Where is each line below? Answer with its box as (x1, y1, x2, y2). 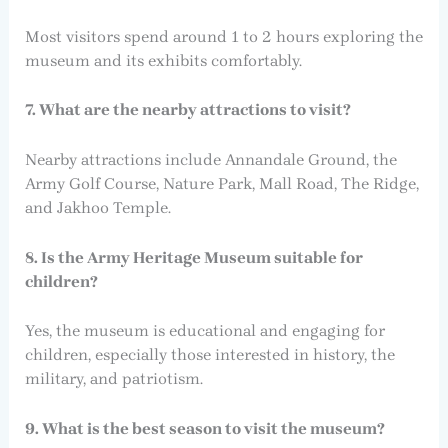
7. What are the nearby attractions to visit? (24, 100, 351, 120)
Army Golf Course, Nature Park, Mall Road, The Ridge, (24, 174, 419, 194)
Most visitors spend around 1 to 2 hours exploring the (24, 26, 423, 46)
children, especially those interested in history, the (24, 345, 395, 365)
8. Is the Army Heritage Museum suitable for (24, 247, 363, 267)
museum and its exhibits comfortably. (24, 50, 302, 70)
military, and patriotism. (24, 369, 203, 389)
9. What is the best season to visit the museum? (24, 418, 385, 438)
